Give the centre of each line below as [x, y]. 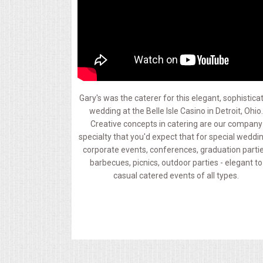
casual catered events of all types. [176, 176]
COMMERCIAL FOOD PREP [66, 54]
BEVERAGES [41, 176]
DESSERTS [38, 85]
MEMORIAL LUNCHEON [60, 23]
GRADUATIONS [45, 115]
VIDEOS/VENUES [49, 207]
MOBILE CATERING [52, 146]
